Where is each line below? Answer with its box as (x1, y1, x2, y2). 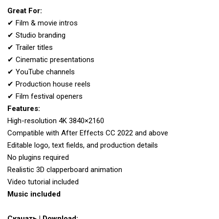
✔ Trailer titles (7, 43, 53, 52)
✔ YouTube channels (7, 67, 75, 77)
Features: (7, 104, 40, 113)
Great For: (7, 6, 42, 16)
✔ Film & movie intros (7, 19, 78, 28)
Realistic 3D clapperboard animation (7, 165, 122, 175)
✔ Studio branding (7, 31, 66, 40)
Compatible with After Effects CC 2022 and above (7, 129, 168, 138)
